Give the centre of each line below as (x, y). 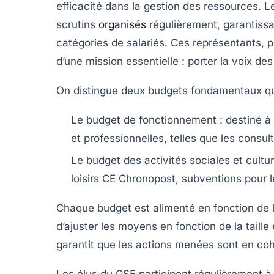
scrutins (77, 24)
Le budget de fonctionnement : (147, 120)
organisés (122, 24)
